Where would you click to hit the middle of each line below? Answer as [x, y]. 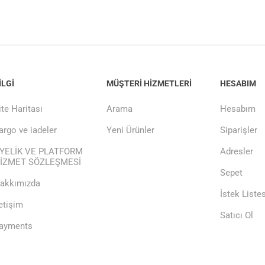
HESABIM [238, 83]
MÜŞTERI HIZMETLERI [149, 83]
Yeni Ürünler [131, 130]
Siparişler [239, 130]
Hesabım [238, 109]
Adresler [237, 151]
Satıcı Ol [237, 215]
